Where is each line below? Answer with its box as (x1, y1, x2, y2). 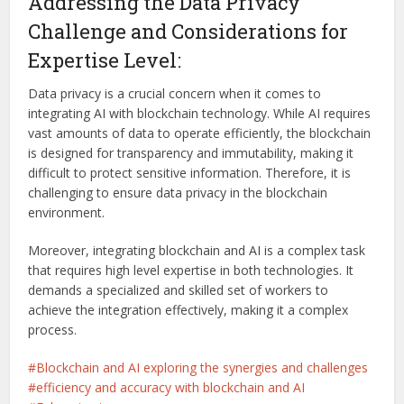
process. (28, 321, 78, 339)
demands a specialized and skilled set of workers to (28, 281, 329, 299)
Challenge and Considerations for (28, 18, 349, 45)
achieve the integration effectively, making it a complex (28, 301, 349, 319)
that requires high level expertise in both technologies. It (28, 262, 354, 280)
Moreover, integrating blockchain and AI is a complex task (28, 242, 366, 260)
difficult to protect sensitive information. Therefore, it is (28, 164, 352, 182)
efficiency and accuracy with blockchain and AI (36, 379, 306, 397)
